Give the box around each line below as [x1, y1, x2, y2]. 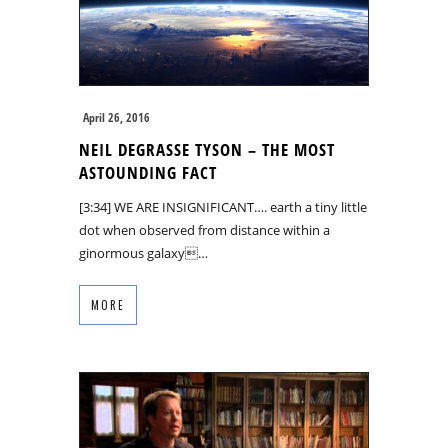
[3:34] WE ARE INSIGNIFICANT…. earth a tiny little [79, 198, 367, 217]
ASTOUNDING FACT [79, 161, 217, 185]
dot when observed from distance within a [79, 221, 330, 240]
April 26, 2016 [83, 109, 150, 127]
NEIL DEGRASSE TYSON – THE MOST [79, 138, 335, 162]
